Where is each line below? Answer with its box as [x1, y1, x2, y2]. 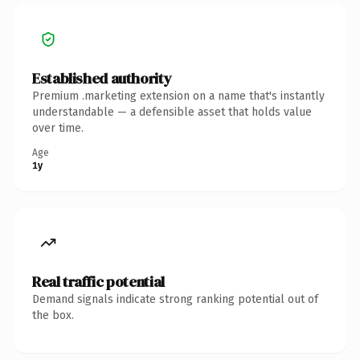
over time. [32, 121, 84, 135]
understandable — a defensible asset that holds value [32, 104, 312, 119]
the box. [32, 308, 74, 322]
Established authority [32, 67, 172, 88]
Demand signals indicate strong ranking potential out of [32, 292, 318, 306]
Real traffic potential [32, 271, 165, 292]
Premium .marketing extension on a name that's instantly [32, 88, 325, 103]
